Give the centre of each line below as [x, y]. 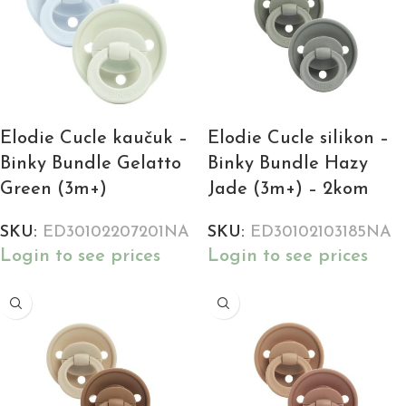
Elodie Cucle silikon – [298, 139]
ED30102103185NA [321, 233]
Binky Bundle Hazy [288, 164]
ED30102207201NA [116, 233]
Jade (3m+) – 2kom [288, 190]
